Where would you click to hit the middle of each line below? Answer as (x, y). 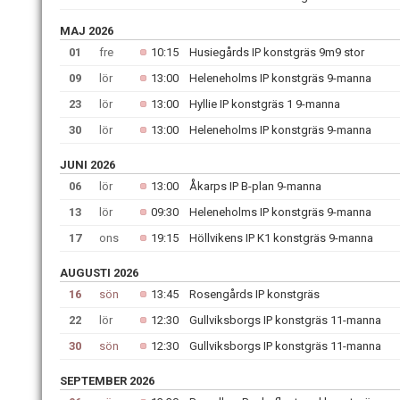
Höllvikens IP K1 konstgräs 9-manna (281, 238)
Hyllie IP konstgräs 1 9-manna (265, 104)
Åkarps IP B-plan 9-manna (255, 186)
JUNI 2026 (87, 165)
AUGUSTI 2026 (99, 273)
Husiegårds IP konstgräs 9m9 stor (277, 52)
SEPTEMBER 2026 (107, 381)
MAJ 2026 (87, 31)
